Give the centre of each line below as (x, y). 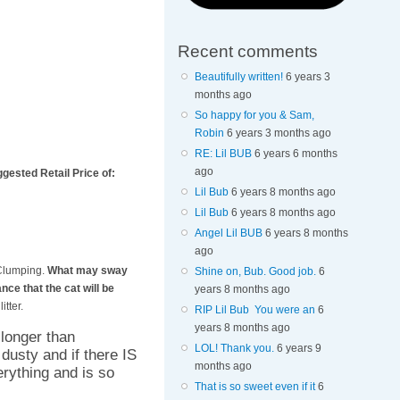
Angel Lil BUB (228, 233)
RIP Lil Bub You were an (254, 309)
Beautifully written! (238, 76)
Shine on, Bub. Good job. (255, 271)
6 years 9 (299, 348)
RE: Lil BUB (223, 153)
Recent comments (248, 50)
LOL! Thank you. (234, 348)
